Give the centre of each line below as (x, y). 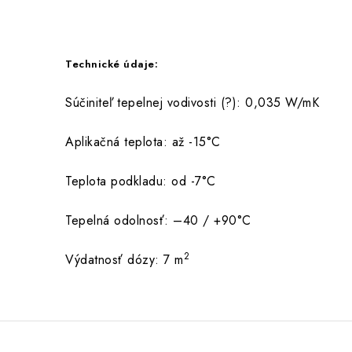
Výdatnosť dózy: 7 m (125, 260)
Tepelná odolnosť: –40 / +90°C (158, 221)
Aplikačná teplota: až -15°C (143, 142)
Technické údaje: (112, 64)
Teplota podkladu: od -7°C (141, 181)
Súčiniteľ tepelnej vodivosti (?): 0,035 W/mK (192, 103)
